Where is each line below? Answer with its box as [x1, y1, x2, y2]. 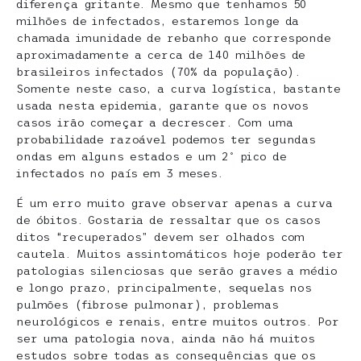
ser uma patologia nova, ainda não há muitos [16, 331, 315, 345]
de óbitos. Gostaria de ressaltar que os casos [16, 213, 321, 226]
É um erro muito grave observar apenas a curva [16, 196, 333, 210]
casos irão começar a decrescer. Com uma [16, 115, 293, 129]
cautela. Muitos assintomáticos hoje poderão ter [16, 247, 343, 260]
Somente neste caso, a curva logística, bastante [16, 81, 341, 95]
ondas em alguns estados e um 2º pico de [16, 149, 287, 163]
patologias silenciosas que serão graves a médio [16, 263, 338, 277]
